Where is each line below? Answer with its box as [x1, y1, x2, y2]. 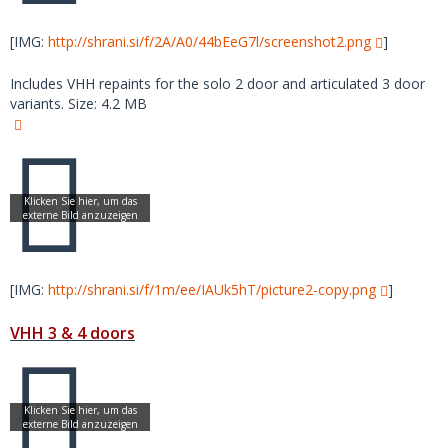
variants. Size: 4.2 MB [10, 94, 147, 113]
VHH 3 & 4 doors [10, 322, 135, 344]
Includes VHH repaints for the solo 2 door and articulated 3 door [10, 74, 425, 93]
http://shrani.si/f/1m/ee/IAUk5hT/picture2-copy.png [48, 280, 376, 299]
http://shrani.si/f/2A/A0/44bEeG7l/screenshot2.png [48, 32, 371, 51]
